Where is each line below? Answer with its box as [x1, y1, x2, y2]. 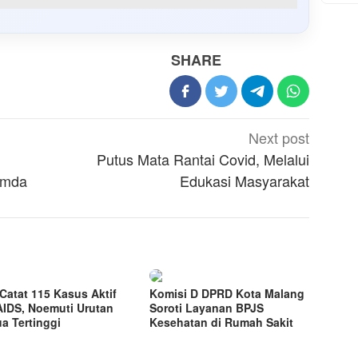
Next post [249, 127, 310, 149]
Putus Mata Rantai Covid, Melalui [97, 149, 310, 170]
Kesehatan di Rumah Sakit [149, 314, 294, 331]
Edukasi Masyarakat [180, 170, 310, 192]
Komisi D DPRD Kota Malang [149, 285, 305, 302]
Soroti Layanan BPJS [149, 300, 265, 316]
